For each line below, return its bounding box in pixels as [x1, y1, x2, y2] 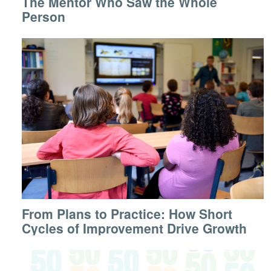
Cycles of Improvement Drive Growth [22, 219, 247, 238]
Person [22, 7, 65, 25]
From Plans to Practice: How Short [22, 204, 232, 223]
